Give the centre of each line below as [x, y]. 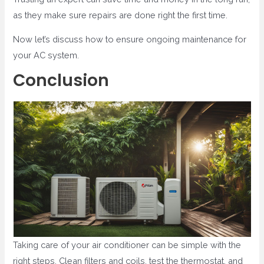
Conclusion [61, 80]
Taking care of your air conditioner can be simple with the [127, 245]
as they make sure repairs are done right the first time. [121, 15]
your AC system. [46, 55]
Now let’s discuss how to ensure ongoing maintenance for [130, 39]
